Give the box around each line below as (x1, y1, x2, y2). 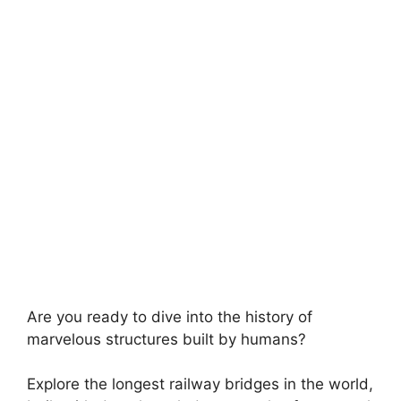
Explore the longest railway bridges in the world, (27, 375, 373, 393)
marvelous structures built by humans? (27, 329, 306, 348)
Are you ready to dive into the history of (27, 307, 312, 326)
